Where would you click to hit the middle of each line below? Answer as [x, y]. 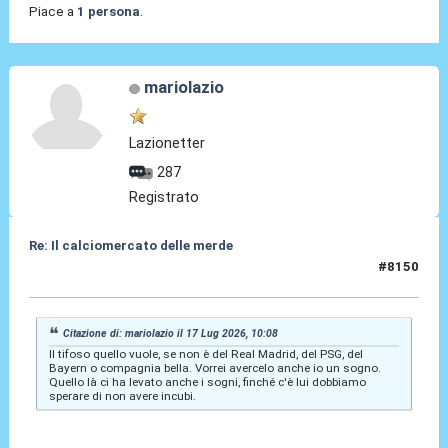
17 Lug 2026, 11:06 [89, 275]
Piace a [52, 12]
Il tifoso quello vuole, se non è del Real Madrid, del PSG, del [205, 354]
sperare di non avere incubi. [122, 396]
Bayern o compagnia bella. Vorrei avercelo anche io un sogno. [214, 368]
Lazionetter [167, 142]
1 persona [108, 12]
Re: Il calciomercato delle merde [130, 245]
